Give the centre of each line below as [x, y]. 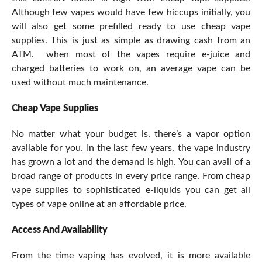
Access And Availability [59, 230]
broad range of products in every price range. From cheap [131, 176]
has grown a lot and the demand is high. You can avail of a [131, 162]
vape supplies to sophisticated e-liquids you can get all [131, 190]
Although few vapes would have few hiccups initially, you [131, 13]
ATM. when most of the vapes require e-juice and [131, 55]
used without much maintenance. [80, 83]
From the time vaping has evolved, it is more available [131, 256]
